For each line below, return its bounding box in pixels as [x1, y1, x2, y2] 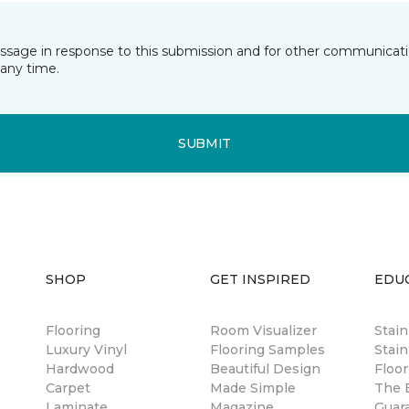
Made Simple [210, 380, 296, 396]
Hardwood [46, 361, 114, 377]
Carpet [46, 380, 90, 396]
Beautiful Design [210, 361, 320, 377]
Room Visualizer [210, 322, 317, 339]
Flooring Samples [210, 341, 325, 358]
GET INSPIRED [210, 271, 310, 288]
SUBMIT [177, 134, 232, 152]
